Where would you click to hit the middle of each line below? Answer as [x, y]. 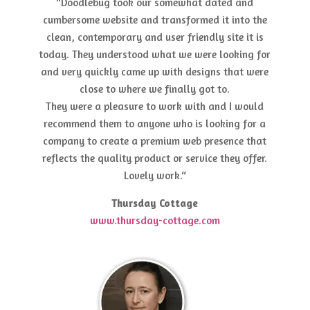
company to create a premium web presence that [155, 141]
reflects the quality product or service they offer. [155, 158]
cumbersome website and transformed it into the [155, 20]
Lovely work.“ [155, 176]
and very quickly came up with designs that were [155, 72]
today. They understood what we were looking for [155, 55]
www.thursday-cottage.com [155, 221]
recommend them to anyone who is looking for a [155, 124]
